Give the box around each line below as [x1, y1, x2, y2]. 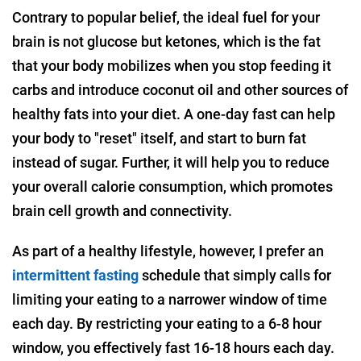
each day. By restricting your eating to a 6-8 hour [12, 314, 322, 332]
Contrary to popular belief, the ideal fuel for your [12, 8, 320, 26]
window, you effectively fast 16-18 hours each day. [12, 338, 334, 356]
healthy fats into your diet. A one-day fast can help [12, 105, 335, 122]
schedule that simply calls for [139, 266, 331, 284]
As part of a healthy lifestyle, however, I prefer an [12, 242, 324, 259]
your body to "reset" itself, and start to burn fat [12, 129, 306, 147]
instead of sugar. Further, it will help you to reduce [12, 153, 330, 171]
